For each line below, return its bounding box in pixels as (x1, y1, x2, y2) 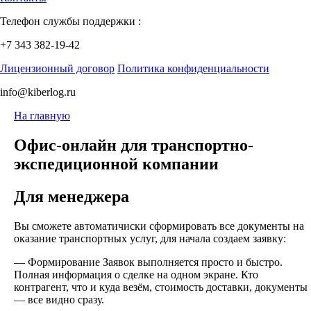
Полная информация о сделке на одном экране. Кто (14, 268, 258, 280)
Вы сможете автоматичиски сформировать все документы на (14, 219, 304, 232)
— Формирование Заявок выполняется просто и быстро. (14, 255, 283, 268)
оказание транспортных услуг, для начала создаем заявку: (14, 232, 286, 244)
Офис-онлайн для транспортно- (14, 135, 253, 154)
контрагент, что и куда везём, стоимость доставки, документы (14, 280, 308, 293)
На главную (14, 110, 70, 121)
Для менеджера (14, 187, 129, 205)
